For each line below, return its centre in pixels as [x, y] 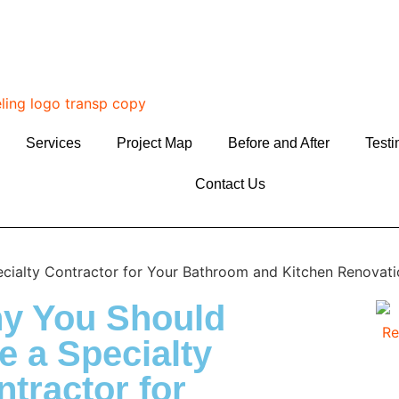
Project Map [154, 143]
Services [53, 143]
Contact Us [231, 184]
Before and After [278, 143]
